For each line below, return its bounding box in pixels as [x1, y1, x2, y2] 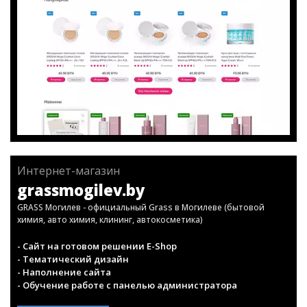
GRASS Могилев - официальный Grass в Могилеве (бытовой [17, 258, 265, 270]
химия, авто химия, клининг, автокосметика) [17, 271, 203, 282]
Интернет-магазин [17, 220, 120, 235]
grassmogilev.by [17, 236, 145, 257]
